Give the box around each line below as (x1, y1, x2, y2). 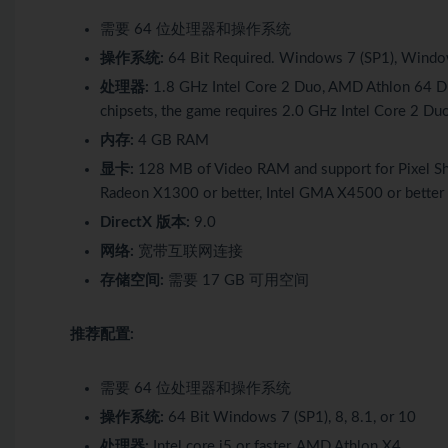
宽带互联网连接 (134, 243, 243, 259)
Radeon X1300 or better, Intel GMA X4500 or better (100, 185, 444, 201)
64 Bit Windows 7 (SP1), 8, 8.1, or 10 (164, 409, 416, 425)
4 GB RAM (134, 132, 209, 148)
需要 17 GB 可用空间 (164, 272, 309, 288)
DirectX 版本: (100, 214, 190, 230)
